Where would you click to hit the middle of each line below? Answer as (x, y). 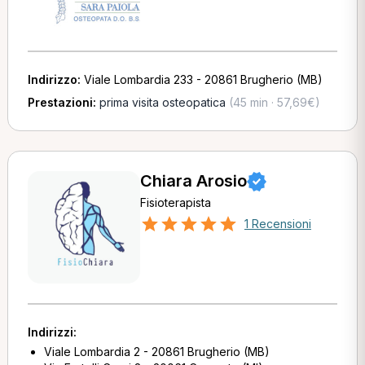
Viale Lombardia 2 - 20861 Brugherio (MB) (156, 352)
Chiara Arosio (193, 181)
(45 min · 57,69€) (273, 102)
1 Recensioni (277, 224)
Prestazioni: (63, 102)
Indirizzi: (52, 332)
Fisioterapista (175, 202)
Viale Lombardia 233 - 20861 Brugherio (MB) (203, 79)
